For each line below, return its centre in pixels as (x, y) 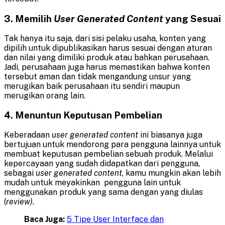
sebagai (20, 173)
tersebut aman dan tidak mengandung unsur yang (97, 76)
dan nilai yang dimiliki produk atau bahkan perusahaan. (107, 57)
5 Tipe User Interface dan (115, 219)
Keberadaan (28, 135)
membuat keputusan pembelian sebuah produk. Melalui (108, 154)
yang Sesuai (192, 18)
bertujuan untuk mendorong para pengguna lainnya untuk (113, 144)
